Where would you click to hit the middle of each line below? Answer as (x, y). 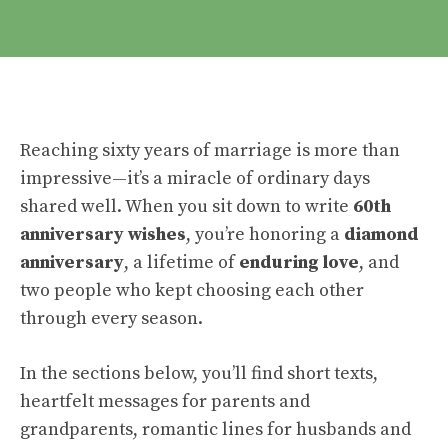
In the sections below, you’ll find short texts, (199, 373)
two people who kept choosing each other (192, 290)
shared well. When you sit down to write (186, 206)
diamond (381, 234)
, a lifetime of (181, 262)
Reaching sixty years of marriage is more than (210, 150)
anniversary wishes (103, 234)
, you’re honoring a (265, 234)
